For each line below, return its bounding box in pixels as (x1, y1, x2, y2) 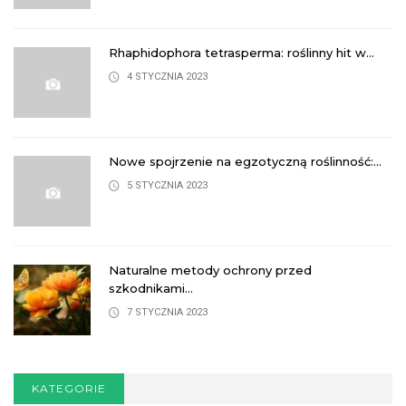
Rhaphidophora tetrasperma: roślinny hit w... (109, 45, 374, 61)
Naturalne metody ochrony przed (109, 263, 312, 278)
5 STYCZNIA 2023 (127, 179, 208, 192)
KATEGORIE (32, 382, 106, 396)
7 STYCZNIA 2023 (127, 306, 208, 319)
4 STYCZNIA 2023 (127, 71, 208, 83)
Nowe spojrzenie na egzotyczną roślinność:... (109, 154, 382, 169)
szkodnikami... (109, 281, 193, 296)
